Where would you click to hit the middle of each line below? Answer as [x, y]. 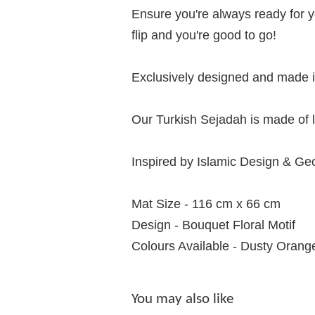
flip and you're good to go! [204, 35]
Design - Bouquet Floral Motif [213, 225]
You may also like [182, 299]
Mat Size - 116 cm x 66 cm [206, 204]
